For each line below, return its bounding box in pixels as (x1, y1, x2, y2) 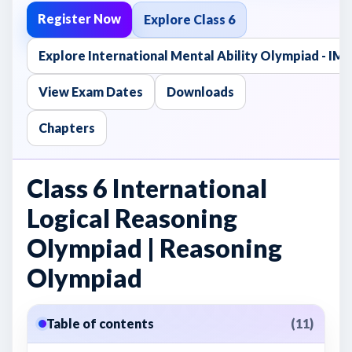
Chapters (38, 120, 95, 135)
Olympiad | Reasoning (27, 233, 282, 263)
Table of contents (46, 316, 154, 331)
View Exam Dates (38, 84, 143, 99)
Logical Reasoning (27, 203, 237, 233)
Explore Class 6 (144, 12, 235, 27)
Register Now (38, 11, 121, 26)
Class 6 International (27, 173, 267, 203)
